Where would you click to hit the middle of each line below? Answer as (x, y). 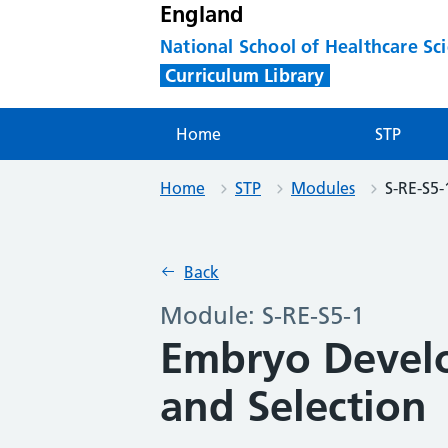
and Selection (293, 406)
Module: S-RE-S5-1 (262, 315)
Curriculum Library (245, 76)
